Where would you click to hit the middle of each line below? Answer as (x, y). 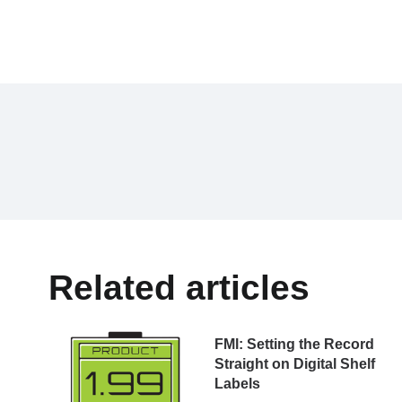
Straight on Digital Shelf (295, 363)
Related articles (179, 287)
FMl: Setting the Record (295, 344)
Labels (238, 383)
